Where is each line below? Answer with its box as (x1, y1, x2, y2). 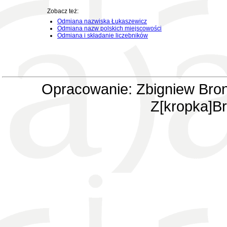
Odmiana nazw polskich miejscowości (57, 25, 162, 32)
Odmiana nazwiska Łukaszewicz (57, 18, 147, 25)
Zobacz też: (47, 8, 79, 15)
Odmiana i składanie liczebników (57, 32, 148, 39)
